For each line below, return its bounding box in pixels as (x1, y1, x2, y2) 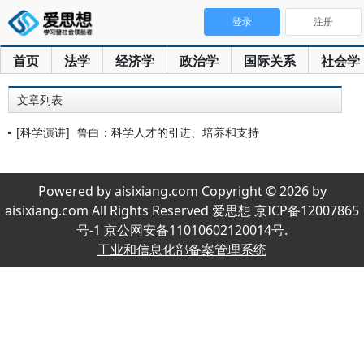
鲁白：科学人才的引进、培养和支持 (77, 124, 259, 140)
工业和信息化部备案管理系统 (97, 240, 266, 258)
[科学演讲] (16, 124, 70, 140)
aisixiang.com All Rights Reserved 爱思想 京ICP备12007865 (5, 201, 359, 219)
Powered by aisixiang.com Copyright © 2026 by (37, 182, 327, 200)
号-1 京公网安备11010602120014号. (76, 221, 288, 239)
